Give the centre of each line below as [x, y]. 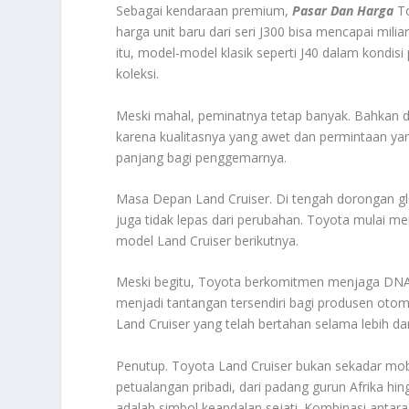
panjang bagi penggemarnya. [202, 157]
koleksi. [138, 74]
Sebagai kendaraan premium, [204, 11]
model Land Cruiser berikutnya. [208, 240]
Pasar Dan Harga [343, 11]
